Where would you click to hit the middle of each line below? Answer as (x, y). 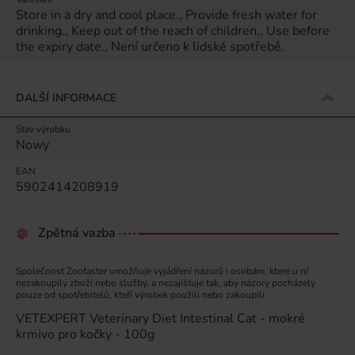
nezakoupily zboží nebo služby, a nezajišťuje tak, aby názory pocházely (166, 283)
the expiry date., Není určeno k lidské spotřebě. (150, 47)
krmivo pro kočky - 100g (85, 334)
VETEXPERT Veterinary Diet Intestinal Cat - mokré (160, 319)
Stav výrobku (43, 129)
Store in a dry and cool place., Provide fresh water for (166, 15)
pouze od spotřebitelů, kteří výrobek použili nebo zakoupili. (141, 295)
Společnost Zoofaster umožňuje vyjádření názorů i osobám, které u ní (162, 271)
